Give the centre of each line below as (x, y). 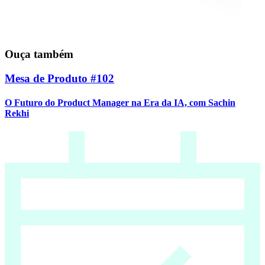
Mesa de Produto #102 (59, 78)
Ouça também (39, 54)
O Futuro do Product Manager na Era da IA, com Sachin (120, 102)
